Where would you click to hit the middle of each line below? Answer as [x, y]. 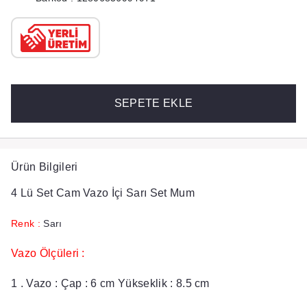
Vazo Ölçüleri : [48, 253]
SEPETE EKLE [153, 103]
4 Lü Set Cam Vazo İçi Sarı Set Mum [103, 193]
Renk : [26, 223]
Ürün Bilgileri [45, 167]
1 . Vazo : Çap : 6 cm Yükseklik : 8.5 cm [112, 283]
